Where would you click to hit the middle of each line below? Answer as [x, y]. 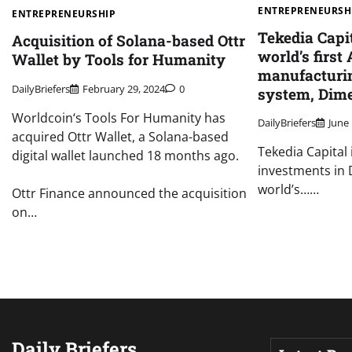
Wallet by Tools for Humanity [119, 59]
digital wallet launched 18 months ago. [125, 155]
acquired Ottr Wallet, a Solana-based [120, 136]
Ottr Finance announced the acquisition [129, 193]
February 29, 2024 [124, 88]
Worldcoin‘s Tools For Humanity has [119, 117]
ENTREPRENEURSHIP [64, 14]
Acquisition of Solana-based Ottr [128, 40]
